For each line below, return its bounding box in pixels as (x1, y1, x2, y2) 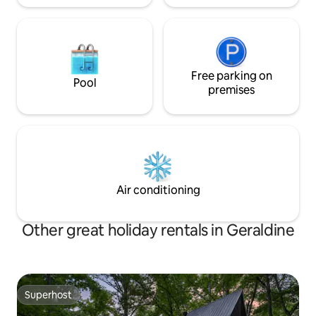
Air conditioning (116, 183, 200, 198)
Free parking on (190, 68, 272, 84)
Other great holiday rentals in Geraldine (21, 220, 295, 241)
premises (208, 83, 255, 98)
